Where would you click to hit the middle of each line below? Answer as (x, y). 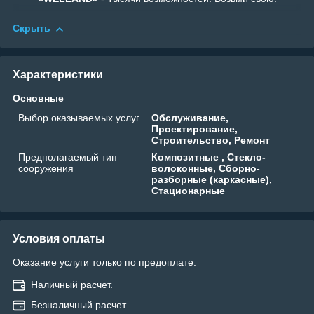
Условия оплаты (59, 238)
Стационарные (189, 190)
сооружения (46, 168)
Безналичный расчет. (79, 305)
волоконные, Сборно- (206, 168)
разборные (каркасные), (212, 179)
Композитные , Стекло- (209, 157)
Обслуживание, (190, 117)
